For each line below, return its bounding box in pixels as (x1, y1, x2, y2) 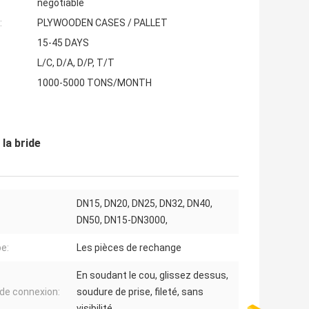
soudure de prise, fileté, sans (77, 286, 203, 298)
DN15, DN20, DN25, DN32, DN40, (77, 198, 212, 210)
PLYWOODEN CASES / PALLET (37, 17, 168, 29)
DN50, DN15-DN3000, (77, 215, 168, 226)
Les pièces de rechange (77, 242, 181, 254)
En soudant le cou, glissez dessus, (77, 270, 228, 281)
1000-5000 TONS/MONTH (37, 77, 152, 89)
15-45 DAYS (37, 37, 89, 49)
